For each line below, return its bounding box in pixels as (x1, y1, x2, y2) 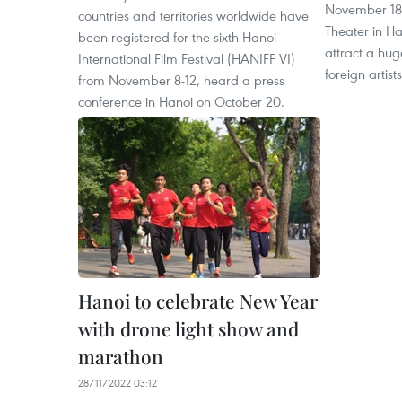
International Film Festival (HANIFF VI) (78, 49, 295, 67)
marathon (78, 344, 163, 369)
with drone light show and (78, 316, 299, 341)
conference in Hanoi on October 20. (78, 92, 284, 110)
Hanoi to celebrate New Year (78, 288, 318, 313)
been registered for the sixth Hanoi (78, 28, 276, 46)
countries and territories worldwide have (78, 6, 309, 24)
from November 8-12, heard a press (78, 71, 284, 89)
